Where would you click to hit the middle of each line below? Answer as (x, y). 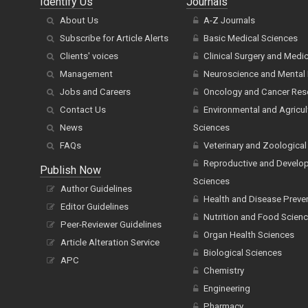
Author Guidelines (96, 189)
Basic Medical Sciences (250, 38)
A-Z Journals (229, 21)
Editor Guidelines (95, 207)
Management (86, 74)
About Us (79, 21)
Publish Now (70, 170)
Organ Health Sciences (249, 235)
